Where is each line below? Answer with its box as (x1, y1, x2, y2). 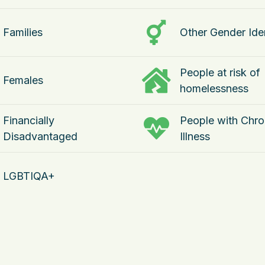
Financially (3, 114, 54, 127)
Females (3, 74, 43, 86)
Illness (180, 130, 210, 143)
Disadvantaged (3, 130, 77, 143)
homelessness (180, 82, 248, 95)
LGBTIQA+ (3, 170, 55, 182)
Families (3, 26, 43, 38)
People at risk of (180, 66, 260, 79)
